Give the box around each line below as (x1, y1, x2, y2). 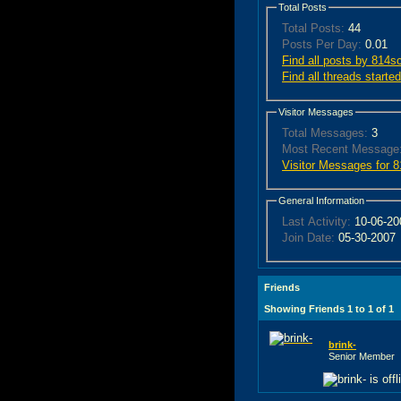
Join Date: (282, 231, 335, 245)
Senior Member (328, 350, 395, 362)
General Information (278, 194, 364, 206)
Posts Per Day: (282, 38, 362, 52)
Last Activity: (282, 215, 351, 229)
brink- (328, 338, 356, 350)
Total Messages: (282, 126, 368, 141)
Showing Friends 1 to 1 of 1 (264, 303, 394, 314)
